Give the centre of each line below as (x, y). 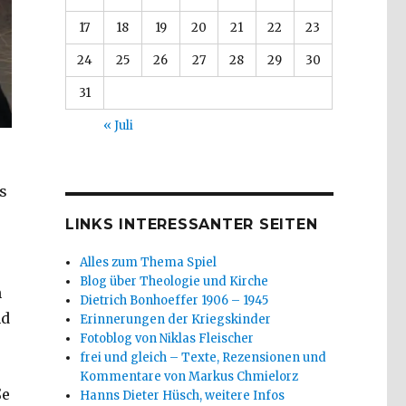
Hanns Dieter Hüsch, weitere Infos (183, 395)
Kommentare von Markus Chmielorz (189, 376)
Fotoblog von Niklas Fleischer (167, 338)
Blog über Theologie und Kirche (174, 281)
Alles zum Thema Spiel (149, 262)
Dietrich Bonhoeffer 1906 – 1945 (174, 300)
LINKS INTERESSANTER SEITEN (191, 224)
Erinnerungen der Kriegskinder (176, 319)
